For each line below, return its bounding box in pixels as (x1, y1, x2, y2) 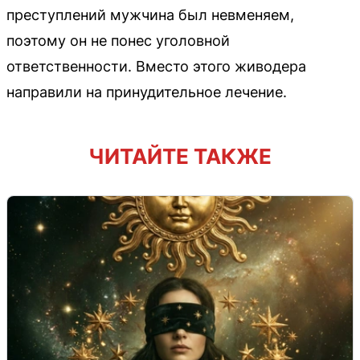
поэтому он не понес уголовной (6, 31, 230, 49)
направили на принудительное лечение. (6, 83, 287, 100)
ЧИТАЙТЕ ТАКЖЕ (88, 143, 272, 169)
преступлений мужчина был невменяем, (6, 6, 294, 23)
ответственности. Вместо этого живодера (6, 57, 306, 75)
